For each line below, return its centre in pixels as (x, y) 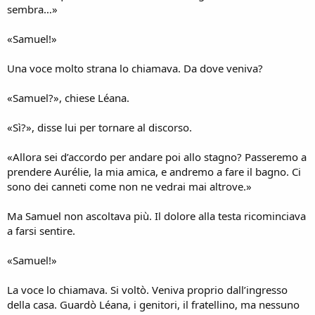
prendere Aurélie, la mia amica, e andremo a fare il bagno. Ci (154, 171)
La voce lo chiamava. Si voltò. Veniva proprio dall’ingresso (147, 289)
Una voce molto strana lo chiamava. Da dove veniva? (135, 68)
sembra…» (32, 9)
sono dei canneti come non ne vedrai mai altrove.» (129, 186)
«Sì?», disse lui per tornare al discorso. (99, 127)
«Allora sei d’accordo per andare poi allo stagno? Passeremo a (157, 156)
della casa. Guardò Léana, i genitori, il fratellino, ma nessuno (153, 304)
